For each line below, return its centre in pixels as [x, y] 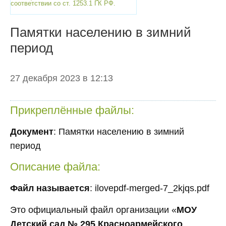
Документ [32, 132]
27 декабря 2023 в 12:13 [62, 78]
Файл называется [50, 188]
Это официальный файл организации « [93, 210]
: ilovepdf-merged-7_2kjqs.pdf [150, 188]
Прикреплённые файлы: [72, 110]
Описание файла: [55, 167]
